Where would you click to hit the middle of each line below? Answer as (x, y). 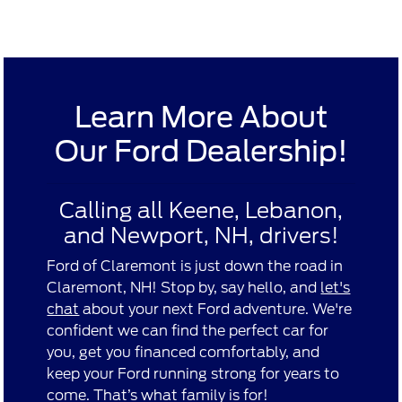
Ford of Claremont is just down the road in (195, 267)
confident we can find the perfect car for (188, 331)
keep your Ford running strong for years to (193, 374)
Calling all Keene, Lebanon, (201, 211)
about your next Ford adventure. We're (216, 310)
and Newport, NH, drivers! (201, 236)
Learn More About (201, 118)
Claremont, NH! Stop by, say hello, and (184, 288)
